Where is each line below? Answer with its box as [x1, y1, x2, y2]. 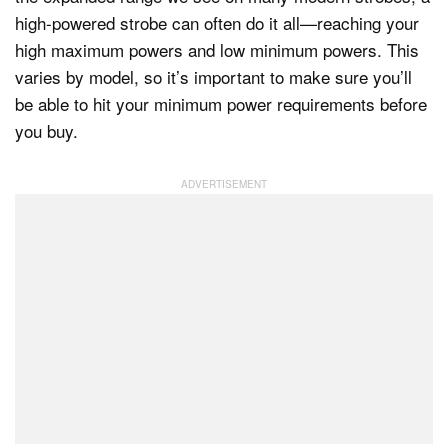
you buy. [15, 117, 78, 143]
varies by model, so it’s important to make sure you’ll [15, 63, 412, 89]
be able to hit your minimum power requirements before [15, 90, 427, 116]
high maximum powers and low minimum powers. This [15, 36, 419, 62]
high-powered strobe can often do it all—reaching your [15, 9, 419, 35]
